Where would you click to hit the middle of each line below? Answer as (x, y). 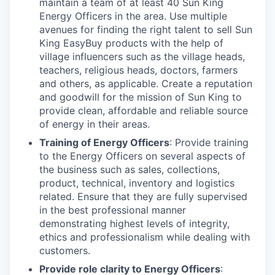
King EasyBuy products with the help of (131, 43)
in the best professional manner (113, 210)
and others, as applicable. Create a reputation (146, 83)
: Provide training (209, 142)
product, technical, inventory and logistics (137, 183)
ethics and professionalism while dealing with (145, 237)
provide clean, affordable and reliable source (144, 110)
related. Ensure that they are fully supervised (143, 196)
